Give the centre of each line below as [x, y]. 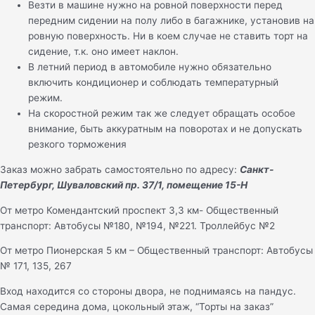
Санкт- [257, 170]
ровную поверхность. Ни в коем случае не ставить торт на [168, 36]
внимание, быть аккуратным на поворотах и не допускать [165, 129]
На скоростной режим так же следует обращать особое [162, 114]
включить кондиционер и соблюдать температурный [153, 83]
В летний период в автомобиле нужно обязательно [150, 67]
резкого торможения [77, 144]
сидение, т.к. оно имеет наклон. [103, 52]
